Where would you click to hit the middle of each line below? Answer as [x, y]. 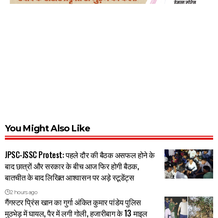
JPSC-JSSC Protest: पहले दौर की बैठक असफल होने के [80, 154]
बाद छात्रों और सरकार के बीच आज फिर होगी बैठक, [72, 166]
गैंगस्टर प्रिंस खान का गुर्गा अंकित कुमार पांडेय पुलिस [73, 202]
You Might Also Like [48, 128]
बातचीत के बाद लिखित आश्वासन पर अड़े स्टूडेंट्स [70, 177]
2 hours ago [24, 192]
